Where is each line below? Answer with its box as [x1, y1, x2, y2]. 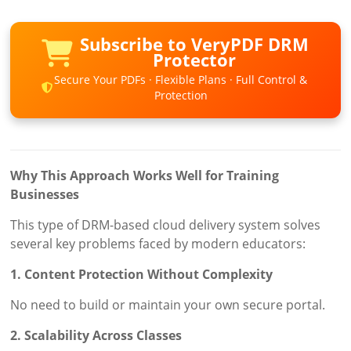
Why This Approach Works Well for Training [10, 167, 280, 185]
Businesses [10, 186, 80, 204]
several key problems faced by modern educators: [10, 235, 306, 253]
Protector [152, 48, 236, 73]
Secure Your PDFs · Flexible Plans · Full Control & [54, 72, 308, 88]
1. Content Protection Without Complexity [10, 266, 273, 284]
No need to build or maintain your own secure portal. [10, 296, 326, 314]
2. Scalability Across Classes [10, 327, 183, 345]
